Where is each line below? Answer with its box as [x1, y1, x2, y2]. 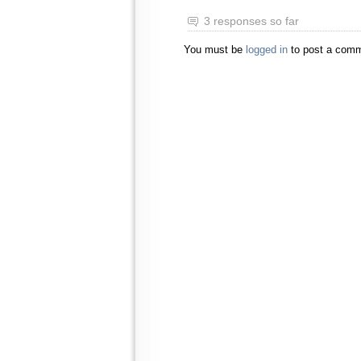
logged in [246, 44, 288, 56]
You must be [184, 44, 246, 56]
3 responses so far [204, 14, 299, 27]
